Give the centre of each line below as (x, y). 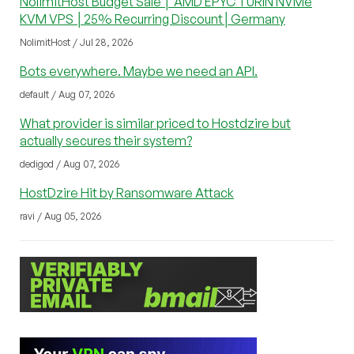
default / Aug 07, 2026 (67, 94)
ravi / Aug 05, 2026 (60, 216)
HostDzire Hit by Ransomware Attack (127, 192)
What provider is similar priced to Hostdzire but (155, 123)
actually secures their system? (106, 140)
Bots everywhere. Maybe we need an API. (139, 71)
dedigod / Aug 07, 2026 (70, 164)
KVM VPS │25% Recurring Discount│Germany (153, 19)
